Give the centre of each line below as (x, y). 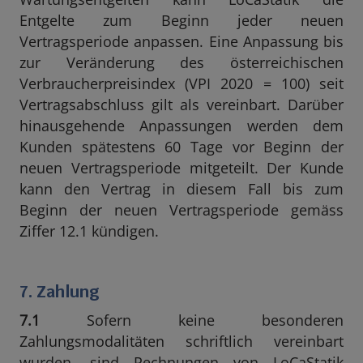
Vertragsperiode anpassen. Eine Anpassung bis (181, 41)
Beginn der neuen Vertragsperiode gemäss (181, 210)
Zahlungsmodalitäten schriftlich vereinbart (181, 341)
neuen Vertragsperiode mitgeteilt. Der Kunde (181, 168)
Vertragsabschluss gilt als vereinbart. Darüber (181, 105)
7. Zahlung (59, 292)
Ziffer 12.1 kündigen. (89, 231)
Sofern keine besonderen (192, 320)
